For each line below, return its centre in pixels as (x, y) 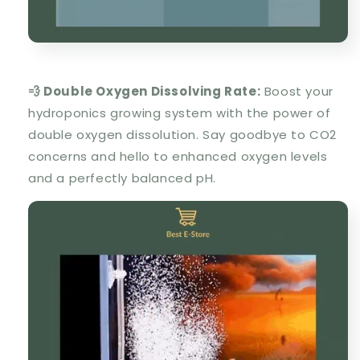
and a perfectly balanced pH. (122, 178)
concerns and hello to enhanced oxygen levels (178, 157)
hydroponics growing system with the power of (180, 113)
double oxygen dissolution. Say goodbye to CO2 (183, 135)
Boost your (297, 92)
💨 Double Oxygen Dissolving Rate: (145, 92)
